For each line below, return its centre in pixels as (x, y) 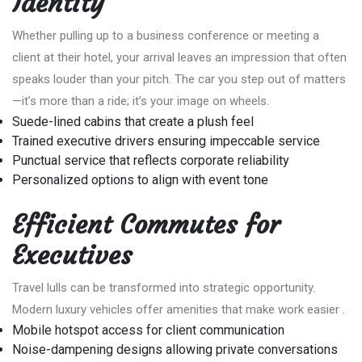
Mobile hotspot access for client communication (148, 330)
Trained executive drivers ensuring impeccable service (166, 141)
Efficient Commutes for (146, 224)
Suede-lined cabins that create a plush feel (133, 121)
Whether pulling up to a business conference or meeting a (166, 35)
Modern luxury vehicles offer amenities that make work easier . (179, 309)
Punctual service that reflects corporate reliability (151, 160)
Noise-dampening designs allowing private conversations (175, 349)
